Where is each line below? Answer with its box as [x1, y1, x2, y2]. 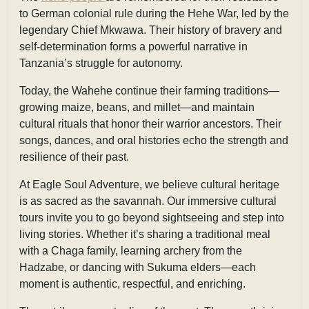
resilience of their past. [19, 150, 129, 163]
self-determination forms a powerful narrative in [19, 40, 248, 52]
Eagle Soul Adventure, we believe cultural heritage [32, 178, 279, 190]
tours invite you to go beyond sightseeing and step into [19, 211, 284, 223]
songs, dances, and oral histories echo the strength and [19, 134, 288, 146]
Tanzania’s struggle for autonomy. [19, 57, 183, 69]
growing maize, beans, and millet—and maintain [19, 101, 255, 113]
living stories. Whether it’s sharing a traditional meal [19, 228, 270, 240]
